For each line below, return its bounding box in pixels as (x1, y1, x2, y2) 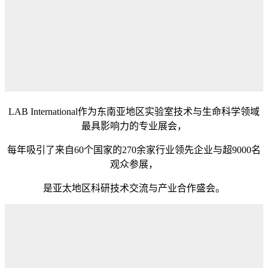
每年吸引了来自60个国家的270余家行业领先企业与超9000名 (7, 145, 261, 156)
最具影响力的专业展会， (81, 121, 187, 132)
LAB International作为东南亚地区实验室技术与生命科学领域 (8, 106, 260, 117)
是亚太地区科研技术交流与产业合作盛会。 (43, 183, 225, 194)
